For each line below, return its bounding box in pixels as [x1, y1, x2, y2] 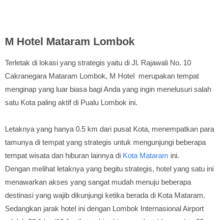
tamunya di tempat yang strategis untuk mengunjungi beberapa [5, 138, 206, 146]
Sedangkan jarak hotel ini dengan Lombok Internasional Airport [5, 204, 204, 213]
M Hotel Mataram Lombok [5, 35, 135, 48]
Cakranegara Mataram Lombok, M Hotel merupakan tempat [5, 72, 199, 80]
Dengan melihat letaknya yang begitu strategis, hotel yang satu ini [5, 165, 214, 173]
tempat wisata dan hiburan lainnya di [5, 151, 123, 160]
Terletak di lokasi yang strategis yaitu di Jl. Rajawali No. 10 [5, 58, 191, 67]
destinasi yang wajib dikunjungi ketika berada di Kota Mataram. [5, 191, 205, 199]
